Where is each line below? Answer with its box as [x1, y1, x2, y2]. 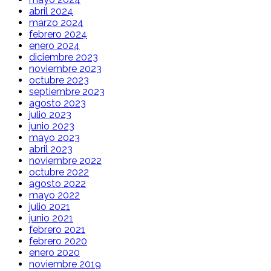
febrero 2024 [29, 28, 87, 40]
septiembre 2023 [29, 85, 105, 97]
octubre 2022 [29, 166, 89, 178]
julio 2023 [29, 108, 71, 120]
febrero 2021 [29, 223, 85, 235]
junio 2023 [29, 120, 74, 132]
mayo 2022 [29, 189, 80, 201]
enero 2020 [29, 246, 80, 258]
